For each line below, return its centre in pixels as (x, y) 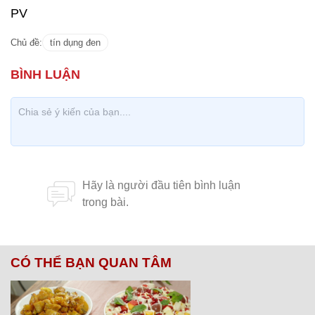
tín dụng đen (75, 43)
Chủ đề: (26, 43)
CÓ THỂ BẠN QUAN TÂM (91, 263)
